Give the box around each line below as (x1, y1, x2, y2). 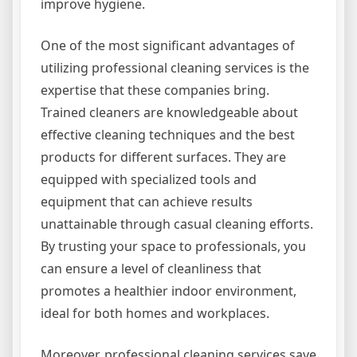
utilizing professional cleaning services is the (41, 58, 309, 76)
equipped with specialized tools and (41, 170, 257, 188)
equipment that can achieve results (41, 192, 253, 210)
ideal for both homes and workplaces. (41, 304, 269, 322)
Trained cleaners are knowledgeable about (41, 103, 298, 121)
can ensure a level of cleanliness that (41, 259, 261, 277)
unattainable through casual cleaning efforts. (41, 214, 313, 233)
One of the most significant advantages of (41, 36, 295, 54)
